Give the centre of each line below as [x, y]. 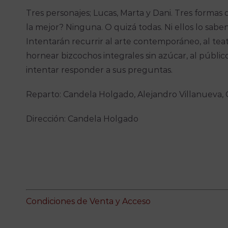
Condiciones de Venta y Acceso [89, 202]
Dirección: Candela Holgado [82, 119]
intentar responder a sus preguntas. [99, 70]
